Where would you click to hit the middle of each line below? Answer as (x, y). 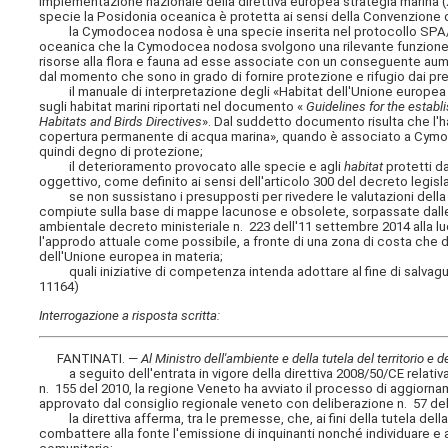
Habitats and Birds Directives (121, 122)
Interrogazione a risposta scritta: (130, 315)
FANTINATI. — (90, 359)
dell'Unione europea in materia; (131, 257)
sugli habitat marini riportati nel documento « (171, 107)
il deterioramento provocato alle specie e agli (192, 167)
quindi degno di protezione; (121, 152)
